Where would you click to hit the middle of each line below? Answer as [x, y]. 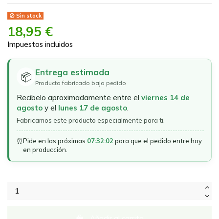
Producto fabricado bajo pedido [81, 83]
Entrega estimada [72, 72]
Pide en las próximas [55, 141]
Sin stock [28, 15]
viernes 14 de [165, 98]
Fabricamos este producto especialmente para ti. [91, 120]
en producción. [45, 150]
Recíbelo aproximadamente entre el [79, 98]
